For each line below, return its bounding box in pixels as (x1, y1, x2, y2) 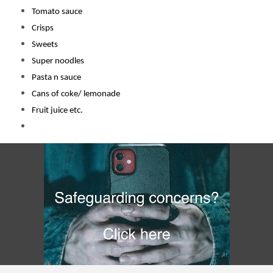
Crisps (32, 23, 54, 33)
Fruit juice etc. (32, 105, 83, 115)
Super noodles (32, 56, 84, 66)
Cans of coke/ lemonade (32, 89, 120, 99)
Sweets (32, 40, 58, 49)
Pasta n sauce (32, 73, 81, 82)
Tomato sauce (32, 7, 82, 16)
